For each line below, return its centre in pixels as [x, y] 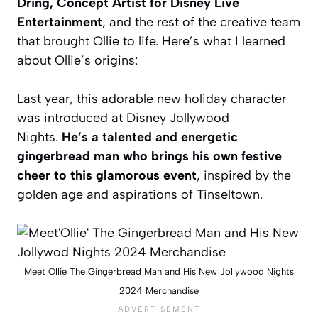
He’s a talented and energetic [150, 137]
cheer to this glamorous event [107, 176]
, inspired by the [244, 176]
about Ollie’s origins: [77, 61]
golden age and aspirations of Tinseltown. [140, 195]
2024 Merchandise [159, 291]
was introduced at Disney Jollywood [123, 118]
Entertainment [60, 22]
